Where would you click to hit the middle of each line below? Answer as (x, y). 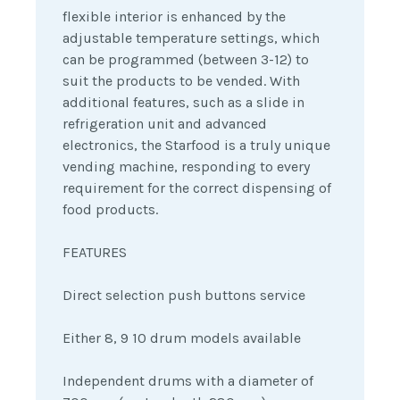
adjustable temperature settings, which (191, 38)
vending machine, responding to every (186, 167)
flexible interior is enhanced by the (174, 17)
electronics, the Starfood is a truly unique (196, 146)
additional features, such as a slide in (183, 103)
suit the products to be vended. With (181, 81)
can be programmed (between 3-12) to (186, 60)
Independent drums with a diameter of (188, 381)
